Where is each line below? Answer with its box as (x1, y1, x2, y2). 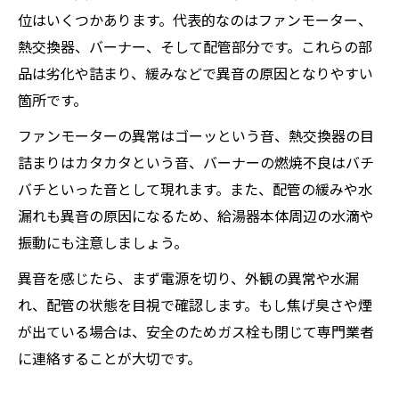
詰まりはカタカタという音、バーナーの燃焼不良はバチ (18, 151, 374, 173)
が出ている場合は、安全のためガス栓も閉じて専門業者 (18, 321, 374, 342)
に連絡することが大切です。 (18, 347, 201, 369)
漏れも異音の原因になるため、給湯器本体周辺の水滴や (18, 205, 374, 226)
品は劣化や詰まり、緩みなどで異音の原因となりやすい (18, 62, 373, 84)
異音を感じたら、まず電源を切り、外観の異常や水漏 (18, 267, 359, 289)
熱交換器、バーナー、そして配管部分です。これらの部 (18, 36, 372, 57)
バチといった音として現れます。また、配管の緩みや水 (18, 178, 372, 199)
